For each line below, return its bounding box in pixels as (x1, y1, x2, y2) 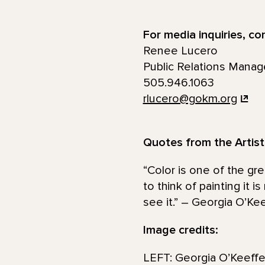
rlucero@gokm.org (143, 91, 237, 106)
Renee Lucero (143, 43, 218, 58)
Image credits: (143, 222, 218, 237)
